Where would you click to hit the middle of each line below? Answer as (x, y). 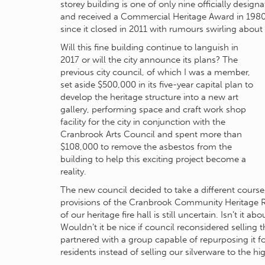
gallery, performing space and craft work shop (153, 109)
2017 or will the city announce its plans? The (149, 60)
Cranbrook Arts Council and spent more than (151, 134)
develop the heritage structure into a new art (149, 97)
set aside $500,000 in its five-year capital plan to (157, 85)
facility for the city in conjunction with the (143, 122)
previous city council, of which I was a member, (155, 72)
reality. (73, 172)
